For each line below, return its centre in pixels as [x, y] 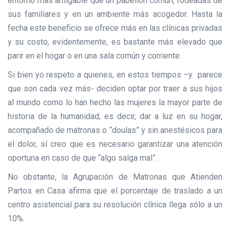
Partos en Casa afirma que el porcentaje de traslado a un [115, 191]
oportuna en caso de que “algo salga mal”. [82, 158]
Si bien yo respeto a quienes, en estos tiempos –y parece [115, 75]
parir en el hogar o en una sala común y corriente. [94, 56]
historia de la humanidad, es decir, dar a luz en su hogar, [115, 117]
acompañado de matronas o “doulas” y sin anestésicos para [115, 130]
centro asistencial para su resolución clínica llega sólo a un [115, 205]
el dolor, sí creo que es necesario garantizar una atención [115, 144]
